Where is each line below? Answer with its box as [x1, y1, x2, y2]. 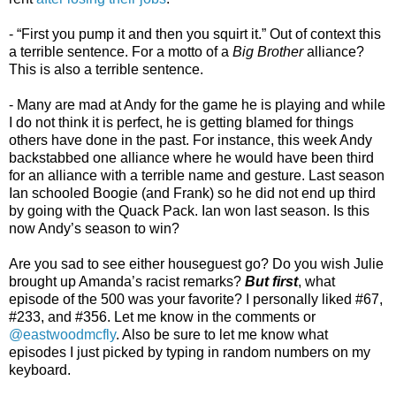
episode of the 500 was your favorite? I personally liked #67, [9, 292, 383, 308]
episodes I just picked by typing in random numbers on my [9, 345, 370, 361]
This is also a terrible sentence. [9, 62, 203, 78]
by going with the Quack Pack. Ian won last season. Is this [9, 203, 369, 219]
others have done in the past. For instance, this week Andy [9, 133, 372, 148]
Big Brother [232, 44, 303, 60]
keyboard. [9, 362, 71, 378]
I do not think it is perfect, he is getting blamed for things [9, 115, 354, 131]
